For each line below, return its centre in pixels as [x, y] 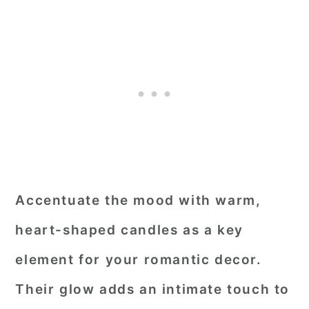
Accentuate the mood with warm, [138, 200]
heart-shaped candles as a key [129, 230]
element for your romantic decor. [139, 260]
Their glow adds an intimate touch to [152, 289]
